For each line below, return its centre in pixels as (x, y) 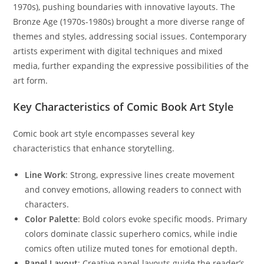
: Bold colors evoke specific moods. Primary (163, 219)
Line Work (45, 175)
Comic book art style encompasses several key (104, 133)
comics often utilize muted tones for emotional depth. (131, 248)
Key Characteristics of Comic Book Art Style (123, 107)
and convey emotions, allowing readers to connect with (133, 189)
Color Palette (52, 219)
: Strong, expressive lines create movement (150, 175)
